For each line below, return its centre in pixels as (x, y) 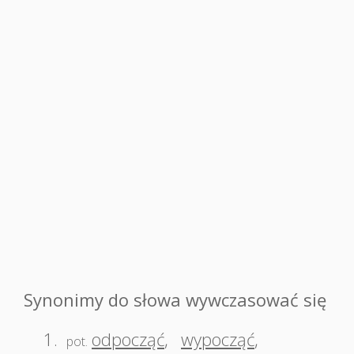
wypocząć (218, 339)
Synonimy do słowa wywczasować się (175, 299)
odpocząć (128, 339)
